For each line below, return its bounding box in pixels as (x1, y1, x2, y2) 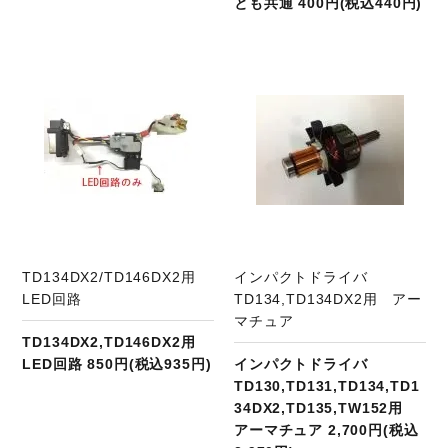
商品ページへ (94, 56, 184, 73)
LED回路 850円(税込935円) (22, 355, 212, 372)
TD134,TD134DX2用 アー (234, 290, 423, 307)
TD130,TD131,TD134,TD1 (234, 377, 420, 394)
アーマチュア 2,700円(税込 (234, 421, 419, 438)
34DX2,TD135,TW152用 (234, 399, 418, 416)
